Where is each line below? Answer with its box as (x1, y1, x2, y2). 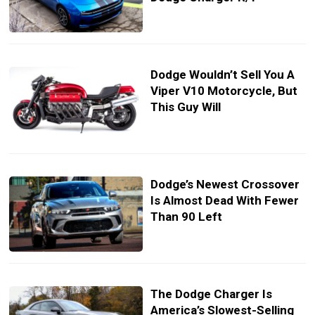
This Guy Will (150, 99, 221, 114)
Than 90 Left (150, 209, 222, 224)
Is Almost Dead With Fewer (150, 193, 299, 207)
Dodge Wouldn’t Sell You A (150, 67, 295, 82)
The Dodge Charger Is (150, 286, 272, 301)
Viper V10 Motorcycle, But (150, 83, 297, 98)
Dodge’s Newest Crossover (150, 176, 300, 191)
